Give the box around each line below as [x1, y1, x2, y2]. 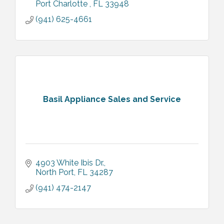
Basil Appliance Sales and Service [43, 94, 181, 104]
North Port [35, 167, 74, 177]
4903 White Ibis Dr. [35, 157, 104, 167]
